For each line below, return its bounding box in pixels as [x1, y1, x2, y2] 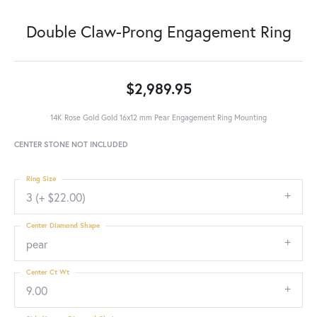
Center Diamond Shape [26, 221, 100, 230]
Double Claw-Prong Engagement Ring [25, 21, 292, 42]
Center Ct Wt [26, 267, 69, 277]
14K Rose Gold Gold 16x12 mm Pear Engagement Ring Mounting [50, 112, 267, 122]
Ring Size [26, 174, 56, 183]
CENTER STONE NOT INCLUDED [14, 139, 128, 149]
